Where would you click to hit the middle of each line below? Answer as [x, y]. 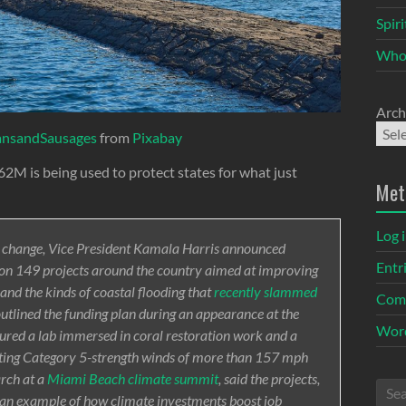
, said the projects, [269, 378]
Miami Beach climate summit [133, 378]
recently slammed [266, 291]
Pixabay [157, 137]
